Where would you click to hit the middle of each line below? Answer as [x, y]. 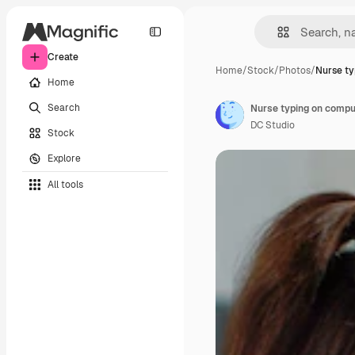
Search [64, 107]
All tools [65, 184]
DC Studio [273, 125]
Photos [295, 71]
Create [63, 57]
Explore [64, 158]
